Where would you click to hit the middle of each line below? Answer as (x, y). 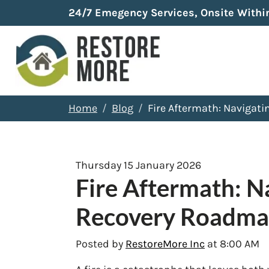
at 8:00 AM (232, 243)
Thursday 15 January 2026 (138, 165)
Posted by (101, 243)
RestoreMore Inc (165, 243)
